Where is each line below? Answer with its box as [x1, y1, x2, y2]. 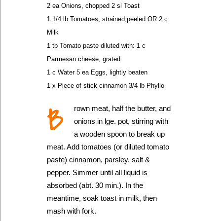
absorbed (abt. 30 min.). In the [47, 181, 143, 189]
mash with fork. [47, 207, 96, 215]
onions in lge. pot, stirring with [74, 117, 168, 125]
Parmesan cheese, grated [47, 55, 120, 63]
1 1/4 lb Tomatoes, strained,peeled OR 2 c [47, 15, 168, 23]
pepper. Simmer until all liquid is [47, 168, 147, 177]
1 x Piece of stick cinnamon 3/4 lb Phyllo [47, 82, 164, 89]
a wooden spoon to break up [74, 130, 165, 138]
